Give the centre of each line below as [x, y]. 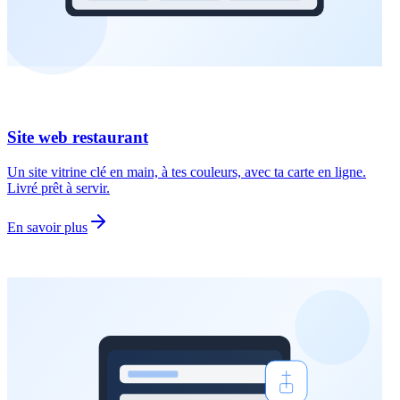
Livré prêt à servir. [58, 188]
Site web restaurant [78, 137]
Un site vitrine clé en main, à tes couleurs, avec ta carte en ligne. [187, 172]
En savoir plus [47, 228]
